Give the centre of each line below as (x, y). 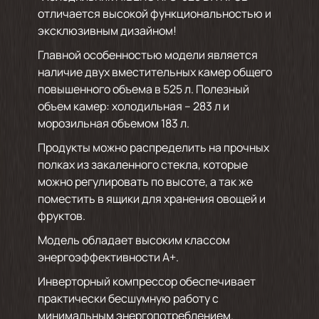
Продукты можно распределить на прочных (153, 147)
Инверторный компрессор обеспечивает (146, 281)
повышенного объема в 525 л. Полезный (143, 89)
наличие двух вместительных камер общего (155, 72)
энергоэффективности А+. (108, 257)
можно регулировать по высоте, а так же (145, 182)
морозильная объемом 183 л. (113, 123)
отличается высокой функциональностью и (154, 14)
